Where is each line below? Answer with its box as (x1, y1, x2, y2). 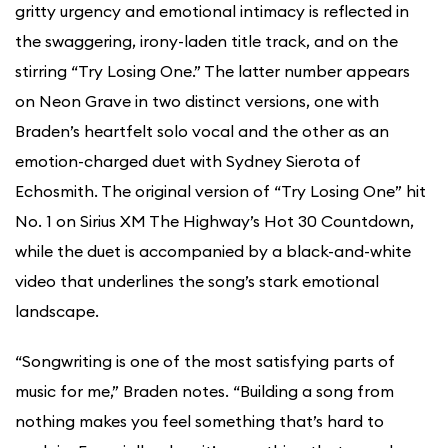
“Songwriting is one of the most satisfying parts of (15, 351, 395, 372)
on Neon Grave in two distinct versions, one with (15, 91, 379, 112)
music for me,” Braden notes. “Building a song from (15, 381, 394, 402)
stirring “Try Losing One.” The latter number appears (15, 61, 410, 82)
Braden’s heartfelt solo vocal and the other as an (15, 121, 389, 142)
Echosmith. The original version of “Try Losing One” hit (15, 181, 426, 202)
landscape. (15, 301, 99, 322)
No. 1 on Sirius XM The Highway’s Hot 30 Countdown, (15, 211, 414, 232)
